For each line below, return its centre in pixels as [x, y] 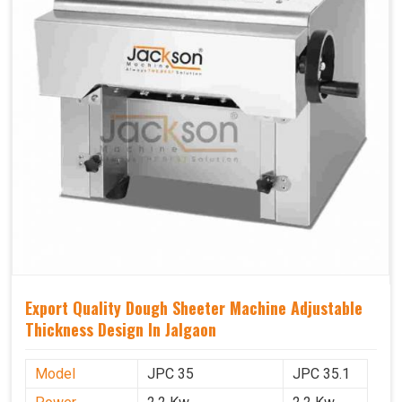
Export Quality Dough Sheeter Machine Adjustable [194, 307]
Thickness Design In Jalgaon [121, 329]
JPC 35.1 [321, 373]
